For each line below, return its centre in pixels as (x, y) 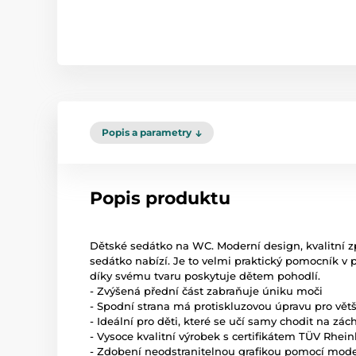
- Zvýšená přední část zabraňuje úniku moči (206, 291)
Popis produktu (160, 198)
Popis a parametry (147, 132)
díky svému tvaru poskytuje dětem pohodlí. (205, 276)
